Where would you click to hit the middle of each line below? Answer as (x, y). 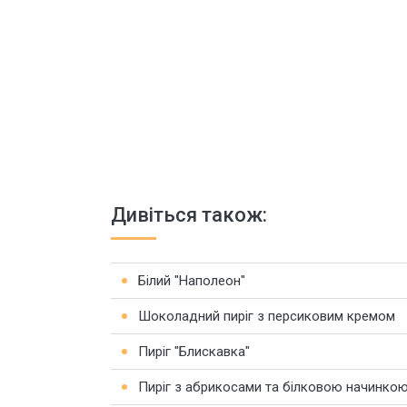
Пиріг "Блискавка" (194, 352)
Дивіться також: (189, 215)
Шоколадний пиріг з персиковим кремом (267, 316)
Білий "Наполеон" (192, 281)
